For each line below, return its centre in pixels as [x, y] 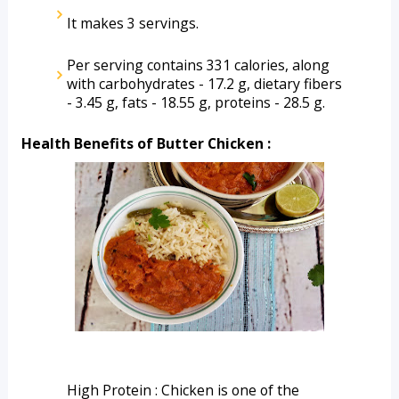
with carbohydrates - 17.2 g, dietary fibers [204, 84]
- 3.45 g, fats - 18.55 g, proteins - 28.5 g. [197, 102]
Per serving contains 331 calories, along [198, 65]
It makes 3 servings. [132, 23]
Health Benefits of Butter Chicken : [146, 143]
